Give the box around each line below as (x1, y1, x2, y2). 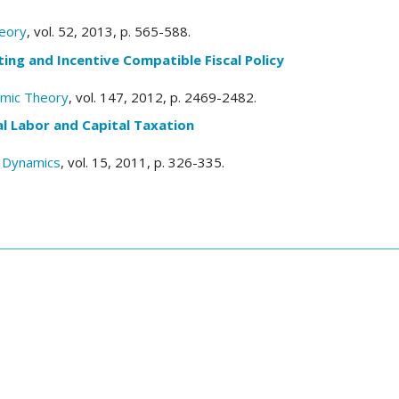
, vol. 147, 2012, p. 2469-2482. (69, 87, 256, 106)
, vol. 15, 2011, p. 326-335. (61, 153, 224, 171)
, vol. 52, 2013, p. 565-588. (27, 22, 191, 40)
